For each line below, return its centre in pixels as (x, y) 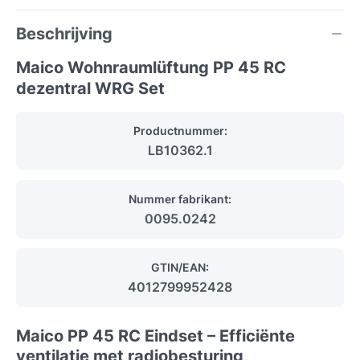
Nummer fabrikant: (180, 198)
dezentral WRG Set (90, 88)
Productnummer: (180, 130)
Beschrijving (64, 33)
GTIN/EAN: (180, 267)
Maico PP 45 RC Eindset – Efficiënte (155, 335)
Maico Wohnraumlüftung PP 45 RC (151, 67)
